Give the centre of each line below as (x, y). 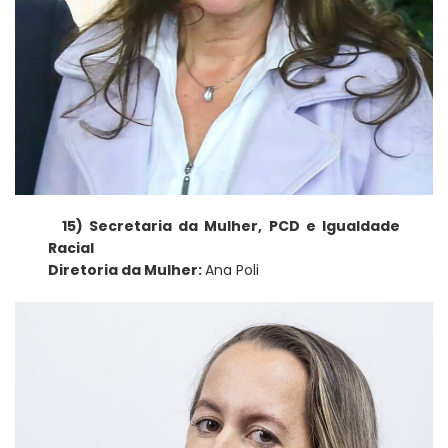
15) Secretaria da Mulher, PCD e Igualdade (231, 226)
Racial (71, 248)
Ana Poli (232, 270)
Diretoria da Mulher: (127, 270)
